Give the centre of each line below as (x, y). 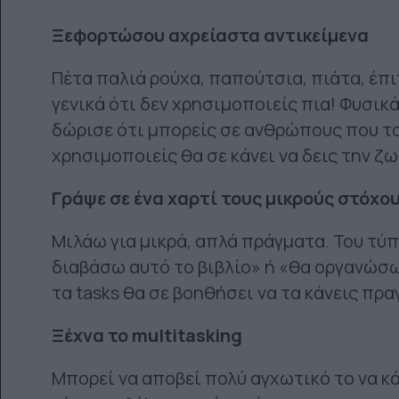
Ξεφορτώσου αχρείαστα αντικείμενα (210, 36)
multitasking (187, 336)
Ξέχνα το (92, 336)
